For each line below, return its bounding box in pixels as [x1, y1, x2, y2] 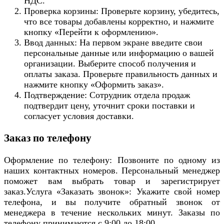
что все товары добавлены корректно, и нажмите [24, 16, 214, 27]
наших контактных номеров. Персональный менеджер [4, 165, 220, 176]
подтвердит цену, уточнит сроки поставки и [24, 100, 195, 111]
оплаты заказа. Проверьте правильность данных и [24, 69, 217, 79]
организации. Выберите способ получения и [24, 58, 196, 69]
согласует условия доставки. [24, 111, 134, 121]
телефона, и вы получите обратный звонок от [4, 197, 220, 207]
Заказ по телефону [4, 132, 91, 144]
